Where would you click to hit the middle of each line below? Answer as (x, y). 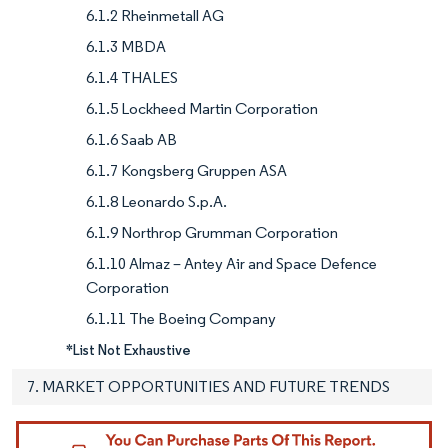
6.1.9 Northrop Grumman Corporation (212, 233)
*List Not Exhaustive (128, 350)
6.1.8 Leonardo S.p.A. (156, 202)
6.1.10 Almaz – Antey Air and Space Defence (231, 264)
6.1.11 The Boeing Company (181, 319)
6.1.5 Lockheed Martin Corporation (202, 109)
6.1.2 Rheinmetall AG (155, 16)
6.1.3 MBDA (126, 47)
